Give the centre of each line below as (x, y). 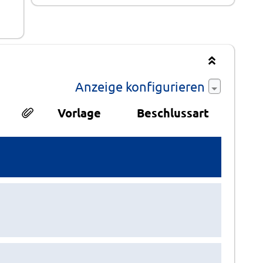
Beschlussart (173, 112)
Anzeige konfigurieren (141, 87)
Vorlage (79, 112)
